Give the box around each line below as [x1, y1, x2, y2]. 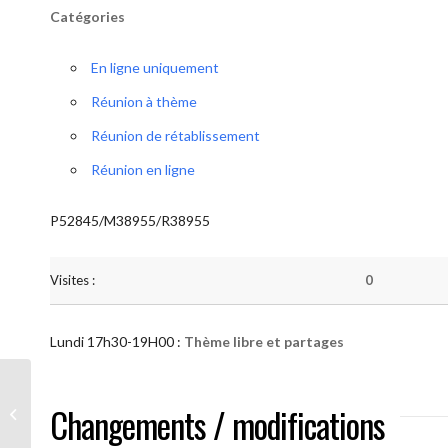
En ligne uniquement [91, 59, 219, 76]
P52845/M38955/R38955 [50, 212, 210, 229]
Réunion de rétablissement [91, 127, 260, 144]
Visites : [50, 272, 95, 288]
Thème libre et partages [184, 333, 344, 350]
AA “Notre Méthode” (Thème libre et [35, 395, 248, 411]
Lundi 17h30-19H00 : [50, 333, 184, 350]
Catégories [50, 8, 125, 25]
